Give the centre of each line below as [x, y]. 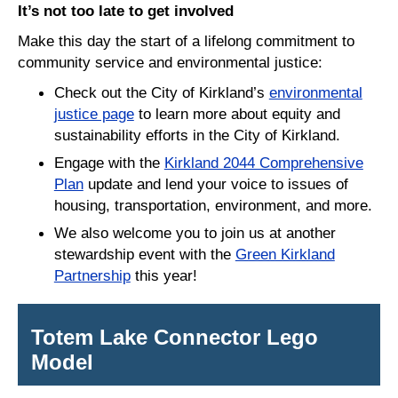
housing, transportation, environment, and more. [213, 205]
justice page [94, 113]
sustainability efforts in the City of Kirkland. [199, 135]
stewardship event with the [144, 254]
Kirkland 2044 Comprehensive [263, 162]
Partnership [92, 275]
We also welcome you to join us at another [195, 232]
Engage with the [109, 162]
